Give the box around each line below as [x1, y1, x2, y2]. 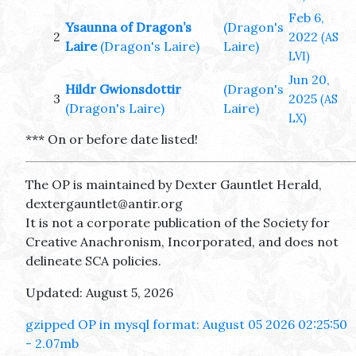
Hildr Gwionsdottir [65, 81, 181, 98]
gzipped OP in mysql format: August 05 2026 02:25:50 [25, 316, 347, 333]
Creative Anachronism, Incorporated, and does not [25, 234, 339, 250]
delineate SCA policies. [25, 253, 161, 269]
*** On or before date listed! [25, 131, 198, 148]
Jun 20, [288, 72, 330, 88]
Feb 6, [288, 10, 324, 26]
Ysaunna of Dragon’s [65, 19, 192, 36]
